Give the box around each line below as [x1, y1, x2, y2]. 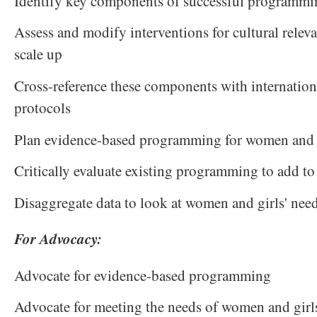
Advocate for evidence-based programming [14, 265, 271, 285]
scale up [14, 44, 62, 64]
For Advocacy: [14, 228, 102, 250]
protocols [14, 97, 71, 117]
